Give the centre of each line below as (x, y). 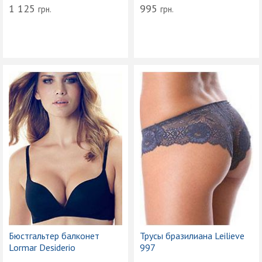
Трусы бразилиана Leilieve (192, 235)
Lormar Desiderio (42, 247)
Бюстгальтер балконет (54, 235)
